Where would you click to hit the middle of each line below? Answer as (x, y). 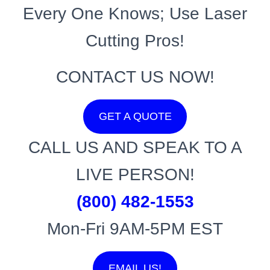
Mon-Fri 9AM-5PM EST (135, 229)
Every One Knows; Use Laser (135, 14)
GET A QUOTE (135, 116)
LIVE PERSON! (135, 174)
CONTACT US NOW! (135, 77)
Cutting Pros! (135, 41)
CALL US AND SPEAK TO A (135, 147)
